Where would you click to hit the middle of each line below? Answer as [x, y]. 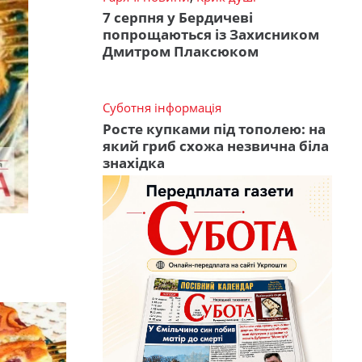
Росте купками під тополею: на [214, 128]
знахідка [134, 162]
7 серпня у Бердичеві [178, 18]
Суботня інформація [162, 108]
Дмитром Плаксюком [181, 52]
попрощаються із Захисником [211, 35]
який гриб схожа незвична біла [216, 145]
